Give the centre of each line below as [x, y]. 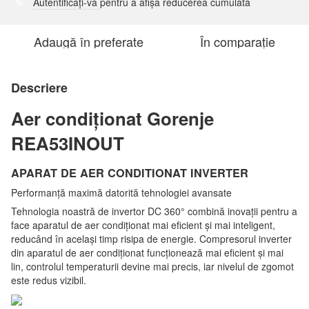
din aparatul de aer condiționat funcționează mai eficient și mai [147, 252]
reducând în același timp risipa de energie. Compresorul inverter [151, 239]
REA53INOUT [68, 143]
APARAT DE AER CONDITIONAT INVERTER [130, 173]
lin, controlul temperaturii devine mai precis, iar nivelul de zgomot [152, 266]
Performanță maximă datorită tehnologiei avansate [121, 192]
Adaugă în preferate [88, 41]
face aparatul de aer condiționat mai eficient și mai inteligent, [143, 225]
